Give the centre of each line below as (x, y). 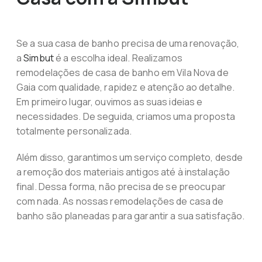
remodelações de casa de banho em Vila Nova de (122, 73)
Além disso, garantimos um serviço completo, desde (130, 157)
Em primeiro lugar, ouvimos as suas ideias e (109, 102)
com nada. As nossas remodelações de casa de (120, 201)
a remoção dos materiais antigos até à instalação (123, 172)
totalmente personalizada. (74, 131)
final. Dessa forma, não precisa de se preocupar (121, 187)
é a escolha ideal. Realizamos (118, 58)
